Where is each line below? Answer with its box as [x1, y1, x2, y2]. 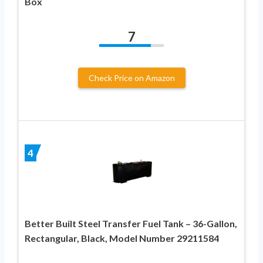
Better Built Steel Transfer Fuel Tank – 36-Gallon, [25, 218, 237, 230]
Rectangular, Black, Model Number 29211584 [25, 232, 219, 244]
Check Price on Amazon [88, 72, 175, 83]
